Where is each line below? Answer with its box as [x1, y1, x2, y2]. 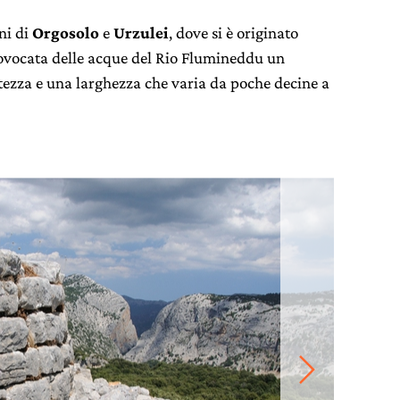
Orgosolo [32, 23, 99, 42]
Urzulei [113, 23, 169, 42]
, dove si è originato [169, 23, 298, 42]
